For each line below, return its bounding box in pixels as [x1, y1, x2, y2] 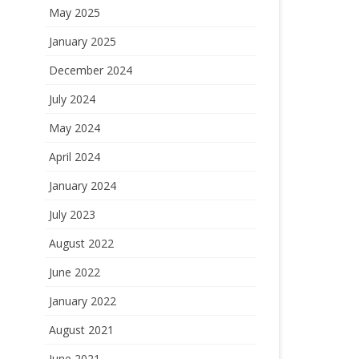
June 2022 [48, 264, 100, 280]
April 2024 [48, 149, 100, 164]
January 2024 [48, 178, 116, 193]
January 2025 [48, 34, 116, 49]
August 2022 [48, 236, 114, 251]
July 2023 [48, 207, 95, 222]
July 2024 [48, 91, 95, 107]
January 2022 [48, 293, 116, 309]
